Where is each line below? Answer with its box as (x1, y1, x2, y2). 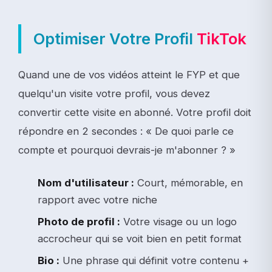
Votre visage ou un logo (120, 215, 237, 228)
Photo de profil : (38, 215, 120, 228)
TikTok (197, 29, 246, 48)
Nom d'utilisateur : (38, 176, 134, 189)
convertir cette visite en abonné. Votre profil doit (18, 106, 251, 118)
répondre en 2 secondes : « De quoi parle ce (18, 124, 234, 137)
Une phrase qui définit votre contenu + (59, 254, 249, 267)
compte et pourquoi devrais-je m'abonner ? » (18, 143, 236, 156)
